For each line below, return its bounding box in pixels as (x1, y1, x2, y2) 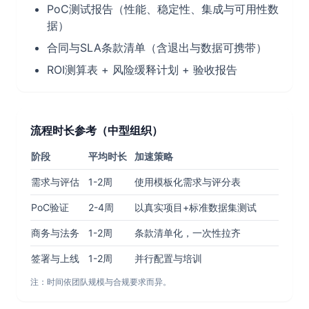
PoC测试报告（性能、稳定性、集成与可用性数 (47, 2, 279, 16)
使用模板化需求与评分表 (134, 176, 241, 188)
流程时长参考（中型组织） (30, 123, 163, 137)
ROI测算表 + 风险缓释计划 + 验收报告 (47, 63, 237, 77)
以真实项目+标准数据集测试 (134, 201, 257, 213)
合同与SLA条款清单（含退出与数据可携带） (47, 41, 267, 54)
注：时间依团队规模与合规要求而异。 (30, 277, 171, 287)
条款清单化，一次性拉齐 (134, 227, 241, 239)
